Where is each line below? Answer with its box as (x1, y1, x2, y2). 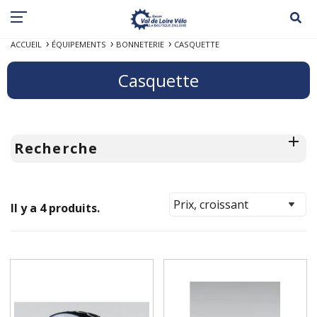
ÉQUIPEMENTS (52, 38, 106, 50)
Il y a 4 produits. (11, 200, 100, 216)
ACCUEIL (11, 38, 42, 50)
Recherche (14, 138, 98, 158)
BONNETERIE (116, 38, 164, 50)
